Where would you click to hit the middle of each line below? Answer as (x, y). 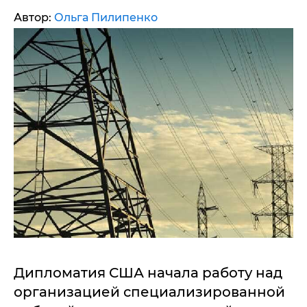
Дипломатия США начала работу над (148, 273)
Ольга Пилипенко (106, 17)
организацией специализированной (149, 292)
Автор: (34, 17)
